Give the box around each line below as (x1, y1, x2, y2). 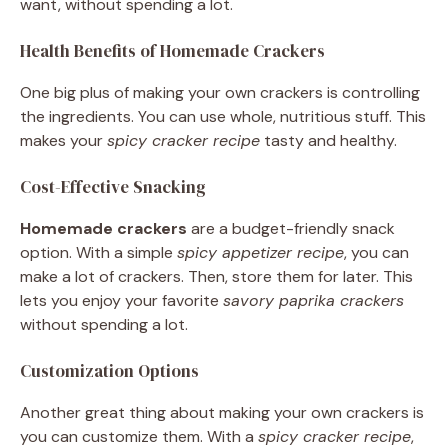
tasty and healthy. (260, 130, 397, 152)
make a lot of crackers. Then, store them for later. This (20, 266, 413, 288)
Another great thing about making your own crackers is (20, 402, 424, 424)
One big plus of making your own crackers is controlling (20, 82, 420, 104)
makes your (20, 130, 107, 152)
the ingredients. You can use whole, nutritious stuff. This (20, 106, 426, 128)
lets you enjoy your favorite (20, 290, 223, 312)
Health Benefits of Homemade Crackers (20, 39, 325, 64)
